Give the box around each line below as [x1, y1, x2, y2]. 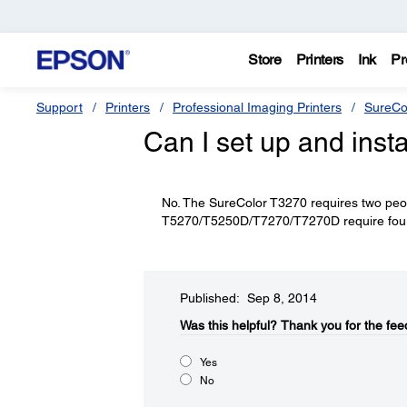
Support [36, 100, 83, 114]
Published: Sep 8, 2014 [179, 291, 317, 305]
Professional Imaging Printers [173, 100, 342, 114]
